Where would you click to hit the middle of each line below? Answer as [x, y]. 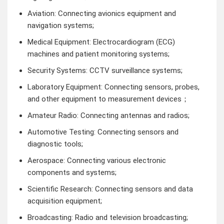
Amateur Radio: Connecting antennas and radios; [108, 115]
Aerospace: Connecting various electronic [96, 160]
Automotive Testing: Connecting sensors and [103, 132]
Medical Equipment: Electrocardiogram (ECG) [101, 42]
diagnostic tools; [55, 144]
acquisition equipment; [64, 201]
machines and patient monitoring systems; [98, 54]
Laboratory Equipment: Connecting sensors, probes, [113, 87]
